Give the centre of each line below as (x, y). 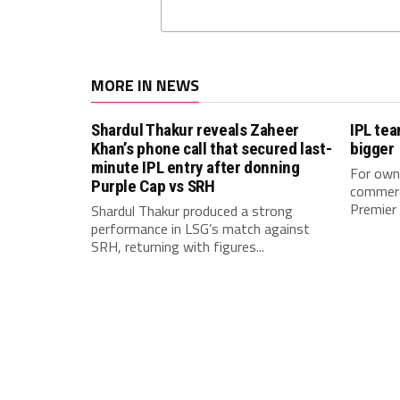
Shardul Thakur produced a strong (192, 211)
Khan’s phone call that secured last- (212, 149)
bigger (372, 149)
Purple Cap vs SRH (153, 186)
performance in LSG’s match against (200, 229)
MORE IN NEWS (145, 85)
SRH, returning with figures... (178, 246)
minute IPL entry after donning (196, 167)
